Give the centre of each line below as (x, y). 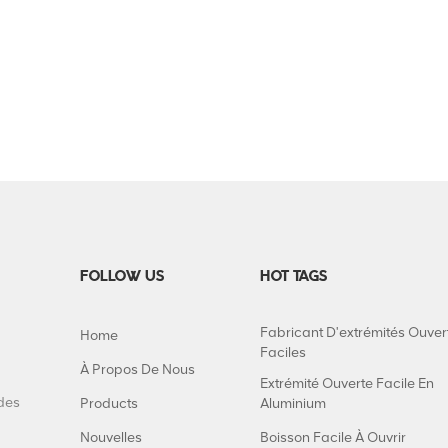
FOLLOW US (122, 277)
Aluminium (293, 404)
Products (109, 404)
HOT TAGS (293, 277)
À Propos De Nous (137, 370)
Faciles (283, 353)
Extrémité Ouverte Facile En (347, 384)
